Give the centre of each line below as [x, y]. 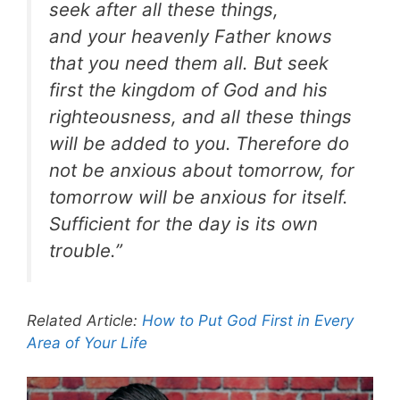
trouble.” [86, 250]
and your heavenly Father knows [191, 36]
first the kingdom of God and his [188, 89]
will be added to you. [140, 143]
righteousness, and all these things [200, 116]
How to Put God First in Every [248, 320]
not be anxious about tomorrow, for [202, 170]
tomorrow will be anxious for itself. [199, 196]
